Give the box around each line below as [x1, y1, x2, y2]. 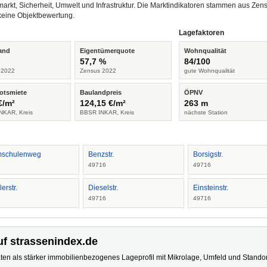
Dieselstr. [88, 184, 118, 192]
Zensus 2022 [79, 67, 116, 74]
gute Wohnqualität [184, 67, 235, 74]
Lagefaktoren [179, 29, 225, 37]
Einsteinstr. [193, 184, 229, 192]
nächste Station [184, 109, 228, 116]
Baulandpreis [79, 89, 122, 96]
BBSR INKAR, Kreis [79, 109, 134, 116]
